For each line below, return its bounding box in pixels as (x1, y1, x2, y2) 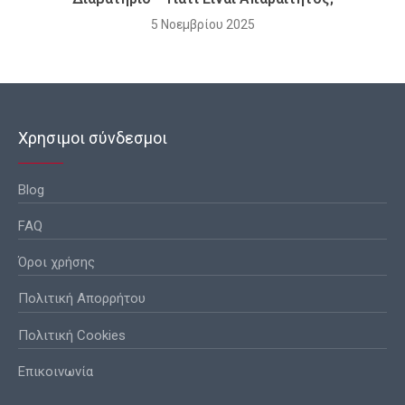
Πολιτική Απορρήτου (18, 290, 146, 307)
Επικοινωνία (18, 363, 93, 380)
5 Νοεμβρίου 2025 (150, 17, 255, 33)
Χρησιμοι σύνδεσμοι (18, 128, 167, 148)
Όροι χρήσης (18, 254, 95, 271)
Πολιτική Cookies (18, 326, 126, 344)
